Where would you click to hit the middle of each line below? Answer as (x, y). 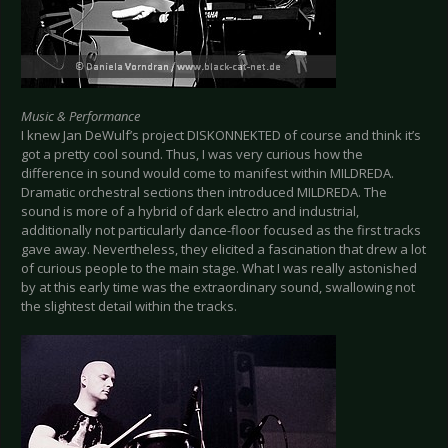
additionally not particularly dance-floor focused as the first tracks (221, 230)
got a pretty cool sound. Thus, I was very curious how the (192, 154)
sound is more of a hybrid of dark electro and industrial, (190, 211)
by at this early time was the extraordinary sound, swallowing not (218, 287)
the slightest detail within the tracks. (129, 306)
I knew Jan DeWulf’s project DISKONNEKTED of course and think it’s (221, 135)
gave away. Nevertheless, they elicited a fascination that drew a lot (223, 249)
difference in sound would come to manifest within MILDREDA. (207, 173)
